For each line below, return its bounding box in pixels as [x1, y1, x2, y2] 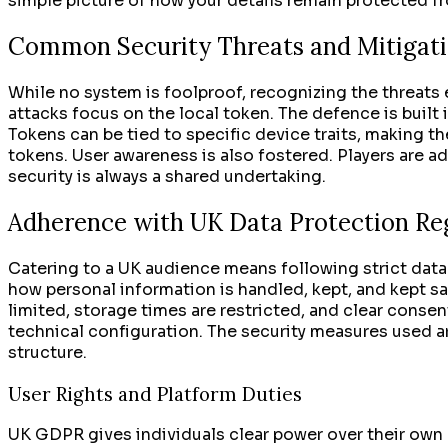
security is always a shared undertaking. [8, 165, 326, 187]
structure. [8, 341, 87, 363]
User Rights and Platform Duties [8, 381, 302, 406]
